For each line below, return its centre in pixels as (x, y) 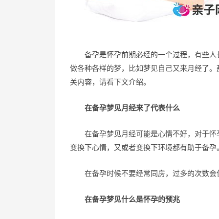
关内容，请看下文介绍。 (110, 82)
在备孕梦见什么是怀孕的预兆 (132, 199)
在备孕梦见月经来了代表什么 (132, 108)
